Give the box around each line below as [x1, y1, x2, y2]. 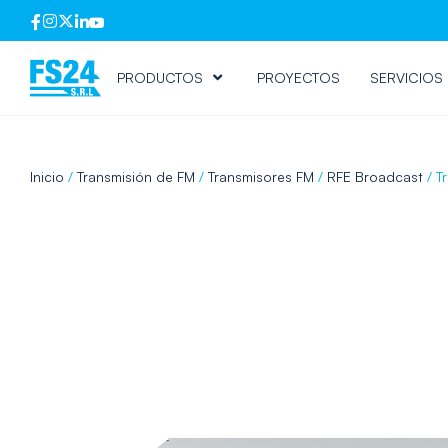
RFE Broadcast [327, 168, 423, 185]
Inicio [30, 168, 64, 185]
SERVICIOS [369, 69, 443, 86]
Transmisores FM [208, 168, 314, 185]
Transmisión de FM [77, 168, 195, 185]
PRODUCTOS [116, 69, 203, 86]
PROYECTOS [256, 69, 340, 86]
